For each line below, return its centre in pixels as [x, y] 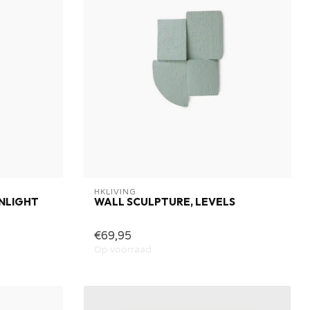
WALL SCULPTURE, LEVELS [165, 202]
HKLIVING [115, 192]
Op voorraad [123, 250]
